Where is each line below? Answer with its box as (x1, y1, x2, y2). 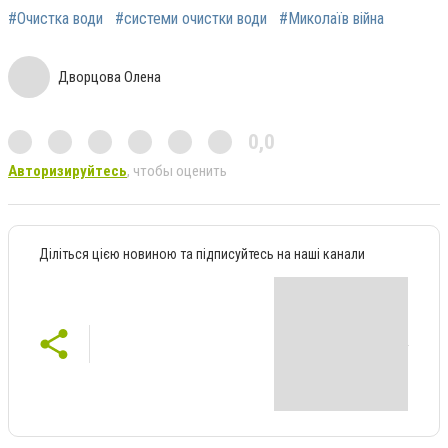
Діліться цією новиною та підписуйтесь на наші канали (39, 246, 365, 263)
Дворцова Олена (58, 68, 161, 87)
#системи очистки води (115, 9, 267, 29)
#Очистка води (8, 9, 103, 29)
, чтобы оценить (127, 162, 227, 181)
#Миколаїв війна (279, 9, 384, 29)
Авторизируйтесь (8, 162, 127, 181)
